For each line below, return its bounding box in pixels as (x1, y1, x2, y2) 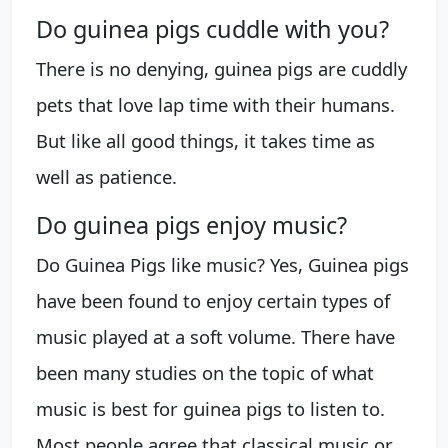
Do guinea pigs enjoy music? (36, 208, 347, 241)
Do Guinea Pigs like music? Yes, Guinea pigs (36, 251, 409, 277)
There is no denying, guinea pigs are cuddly (36, 55, 407, 81)
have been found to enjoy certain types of (36, 287, 390, 313)
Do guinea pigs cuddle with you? (36, 12, 389, 45)
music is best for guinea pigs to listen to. (36, 395, 385, 421)
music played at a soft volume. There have (36, 323, 395, 349)
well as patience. (36, 163, 177, 189)
